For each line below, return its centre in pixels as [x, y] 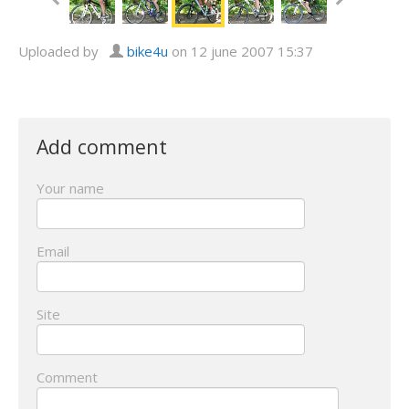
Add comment [102, 147]
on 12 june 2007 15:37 [241, 52]
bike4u [147, 52]
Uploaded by [64, 52]
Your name [70, 189]
